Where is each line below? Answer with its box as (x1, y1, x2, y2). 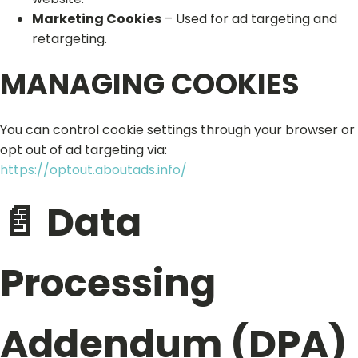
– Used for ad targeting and (161, 10, 337, 28)
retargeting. (32, 30, 107, 48)
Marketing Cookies (32, 10, 161, 28)
